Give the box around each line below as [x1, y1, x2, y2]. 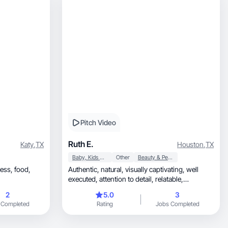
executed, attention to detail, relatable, [68, 175, 99, 183]
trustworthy [68, 184, 104, 193]
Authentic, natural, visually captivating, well [68, 165, 101, 174]
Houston [177, 139, 204, 149]
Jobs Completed [155, 200, 199, 208]
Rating [96, 200, 113, 208]
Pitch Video [80, 118, 116, 127]
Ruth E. [68, 139, 94, 149]
